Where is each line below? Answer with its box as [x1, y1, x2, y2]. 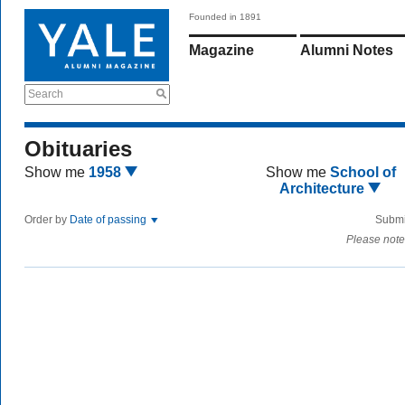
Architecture [279, 181, 369, 196]
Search [28, 88, 63, 100]
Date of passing [70, 213, 149, 226]
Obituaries [24, 137, 132, 161]
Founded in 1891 [189, 12, 261, 22]
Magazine [189, 42, 254, 58]
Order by [24, 213, 70, 226]
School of [329, 165, 396, 180]
